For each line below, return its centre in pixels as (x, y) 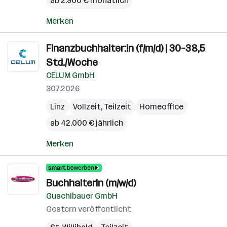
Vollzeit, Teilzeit (102, 107)
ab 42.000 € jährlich (87, 123)
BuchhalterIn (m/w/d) (91, 183)
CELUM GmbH (70, 75)
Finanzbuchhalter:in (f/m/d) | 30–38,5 (126, 48)
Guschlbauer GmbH (82, 196)
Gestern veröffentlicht (89, 209)
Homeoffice (161, 107)
